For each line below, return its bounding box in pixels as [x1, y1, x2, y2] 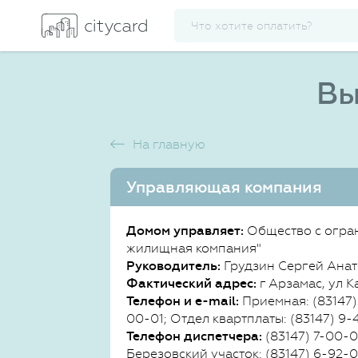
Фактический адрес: [126, 276, 257, 291]
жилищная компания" [126, 241, 261, 256]
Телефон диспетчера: [126, 328, 262, 344]
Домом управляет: [126, 223, 244, 238]
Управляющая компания [126, 177, 322, 197]
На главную [133, 137, 205, 152]
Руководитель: [126, 258, 221, 273]
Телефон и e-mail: [126, 293, 239, 308]
